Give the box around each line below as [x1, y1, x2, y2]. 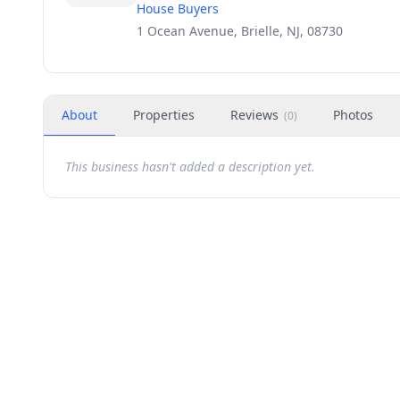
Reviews [230, 106, 279, 123]
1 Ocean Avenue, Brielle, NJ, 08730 [137, 22, 343, 39]
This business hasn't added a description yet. [65, 158, 315, 175]
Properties [133, 106, 195, 123]
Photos [333, 106, 373, 123]
